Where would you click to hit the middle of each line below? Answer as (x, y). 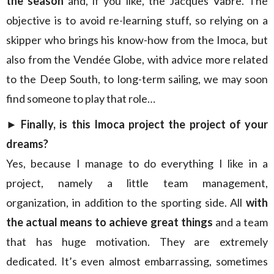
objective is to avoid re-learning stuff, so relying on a (137, 20)
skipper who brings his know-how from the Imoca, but (137, 40)
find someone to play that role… (81, 98)
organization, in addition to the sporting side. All (126, 202)
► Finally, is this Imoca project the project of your (137, 124)
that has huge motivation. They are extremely (137, 242)
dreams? (27, 144)
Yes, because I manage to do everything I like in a (137, 163)
